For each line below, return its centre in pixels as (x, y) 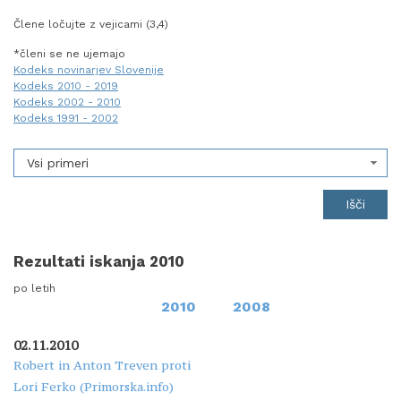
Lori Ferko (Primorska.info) (94, 386)
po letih (34, 288)
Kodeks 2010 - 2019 (66, 86)
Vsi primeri (58, 162)
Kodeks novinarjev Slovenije (89, 70)
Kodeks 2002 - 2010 (67, 102)
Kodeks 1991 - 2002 (66, 119)
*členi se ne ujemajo (69, 54)
